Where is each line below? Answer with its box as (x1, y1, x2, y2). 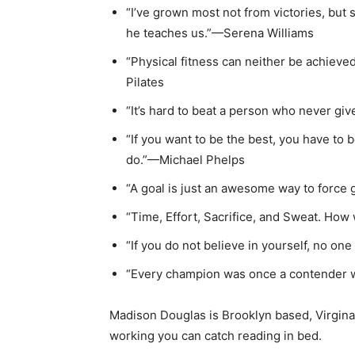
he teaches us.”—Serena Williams (126, 25, 314, 40)
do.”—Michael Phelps (126, 152, 245, 167)
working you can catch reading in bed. (109, 328, 325, 343)
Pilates (126, 74, 164, 90)
